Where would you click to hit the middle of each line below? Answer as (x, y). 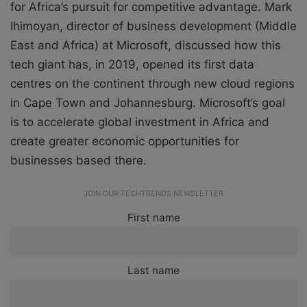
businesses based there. (78, 160)
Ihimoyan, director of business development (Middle (153, 26)
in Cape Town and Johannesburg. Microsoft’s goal (148, 102)
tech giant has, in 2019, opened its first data (132, 64)
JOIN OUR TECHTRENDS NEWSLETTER (153, 193)
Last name (153, 270)
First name (153, 217)
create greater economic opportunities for (125, 141)
